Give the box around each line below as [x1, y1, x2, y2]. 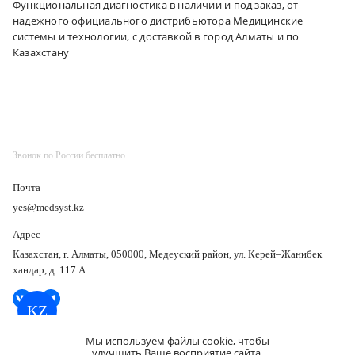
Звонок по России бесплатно [13, 149, 125, 161]
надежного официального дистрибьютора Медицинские [13, 13, 303, 28]
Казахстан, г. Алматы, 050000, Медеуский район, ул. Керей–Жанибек [13, 247, 322, 260]
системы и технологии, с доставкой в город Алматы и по [13, 29, 300, 44]
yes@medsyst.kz [13, 200, 84, 213]
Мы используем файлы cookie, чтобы [86, 334, 269, 348]
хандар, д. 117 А [13, 263, 86, 276]
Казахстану [13, 44, 70, 59]
